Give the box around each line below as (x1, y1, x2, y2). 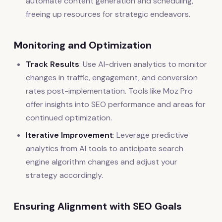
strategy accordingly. (26, 170, 103, 181)
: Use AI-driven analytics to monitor (79, 59, 207, 70)
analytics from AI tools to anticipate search (26, 143, 183, 154)
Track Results (26, 59, 79, 70)
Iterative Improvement (26, 130, 113, 141)
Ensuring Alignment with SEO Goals (14, 200, 182, 213)
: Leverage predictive (113, 130, 188, 141)
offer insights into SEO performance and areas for (26, 99, 206, 110)
